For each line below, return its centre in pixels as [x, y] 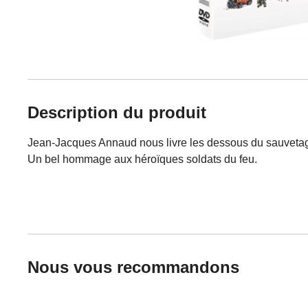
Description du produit [117, 112]
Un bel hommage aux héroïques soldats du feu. [142, 159]
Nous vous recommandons [133, 267]
